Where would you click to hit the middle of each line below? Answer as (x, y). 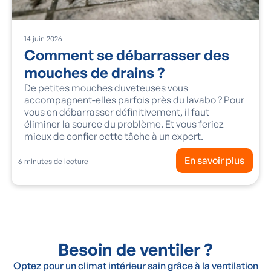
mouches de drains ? (94, 73)
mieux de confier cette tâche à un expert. (114, 136)
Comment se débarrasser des (127, 55)
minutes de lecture (55, 162)
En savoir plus (214, 161)
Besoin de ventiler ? (135, 250)
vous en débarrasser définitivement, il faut (117, 112)
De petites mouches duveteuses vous (106, 88)
